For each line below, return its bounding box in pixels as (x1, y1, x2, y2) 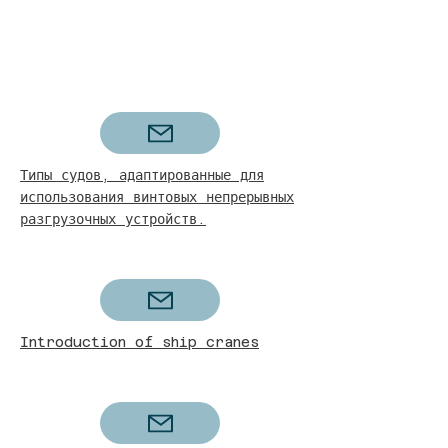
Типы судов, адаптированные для (20, 167, 264, 183)
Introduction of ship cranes (20, 334, 259, 350)
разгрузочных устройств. (20, 211, 206, 227)
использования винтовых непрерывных (20, 189, 294, 205)
